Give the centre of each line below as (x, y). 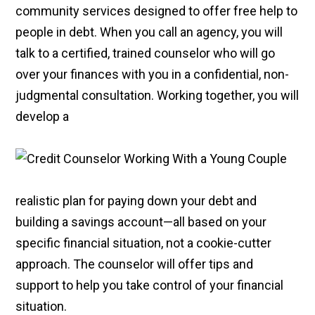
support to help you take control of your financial (150, 285)
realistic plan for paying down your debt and (136, 200)
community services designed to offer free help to (157, 11)
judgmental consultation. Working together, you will (157, 95)
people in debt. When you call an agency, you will (149, 32)
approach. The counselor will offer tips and (135, 264)
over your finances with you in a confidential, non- (153, 74)
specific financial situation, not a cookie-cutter (144, 243)
